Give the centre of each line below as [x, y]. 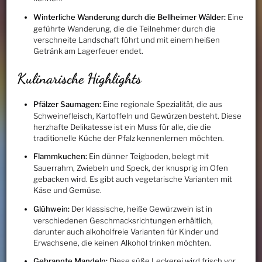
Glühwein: [51, 208]
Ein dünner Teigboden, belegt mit [148, 156]
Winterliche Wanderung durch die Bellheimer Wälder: [129, 17]
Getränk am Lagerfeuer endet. [88, 51]
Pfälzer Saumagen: [67, 104]
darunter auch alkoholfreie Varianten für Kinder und [126, 231]
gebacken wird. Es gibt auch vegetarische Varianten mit [132, 179]
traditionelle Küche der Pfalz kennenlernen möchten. [128, 138]
